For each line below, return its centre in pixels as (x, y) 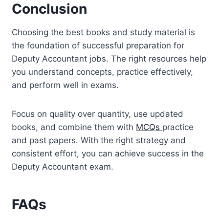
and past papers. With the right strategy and (99, 140)
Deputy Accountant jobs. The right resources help (109, 58)
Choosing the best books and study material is (103, 32)
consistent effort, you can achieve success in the (108, 153)
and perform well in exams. (65, 85)
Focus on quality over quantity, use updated (98, 114)
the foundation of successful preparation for (98, 45)
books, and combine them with (74, 127)
